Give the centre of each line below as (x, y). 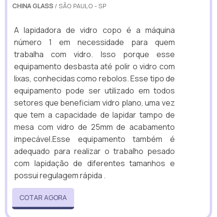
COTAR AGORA (43, 197)
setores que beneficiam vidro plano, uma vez (94, 102)
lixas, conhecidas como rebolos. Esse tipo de (94, 78)
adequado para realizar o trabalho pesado (94, 151)
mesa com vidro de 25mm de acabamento (94, 127)
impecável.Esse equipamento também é (94, 139)
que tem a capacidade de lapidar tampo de (94, 115)
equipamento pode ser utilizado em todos (94, 90)
